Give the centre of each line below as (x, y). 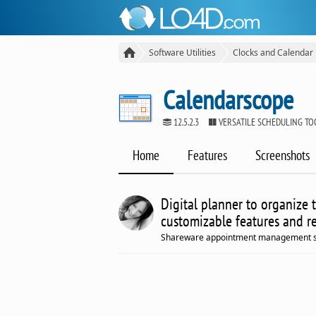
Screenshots (282, 156)
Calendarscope (228, 99)
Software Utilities (182, 53)
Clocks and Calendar (273, 53)
